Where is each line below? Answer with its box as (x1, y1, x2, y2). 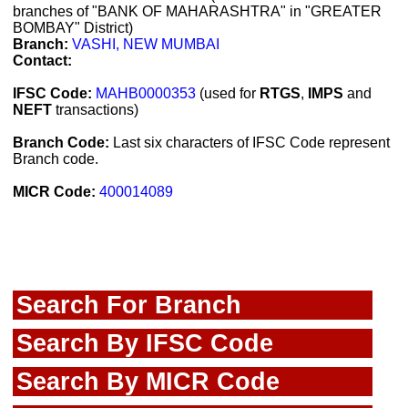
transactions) (52, 102, 138, 117)
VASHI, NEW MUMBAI (72, 36, 219, 52)
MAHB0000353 (96, 86, 196, 101)
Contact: (13, 53, 72, 68)
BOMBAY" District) (13, 20, 133, 36)
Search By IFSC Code (16, 329, 273, 357)
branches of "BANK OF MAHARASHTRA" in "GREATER (13, 4, 382, 19)
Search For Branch (16, 291, 241, 319)
